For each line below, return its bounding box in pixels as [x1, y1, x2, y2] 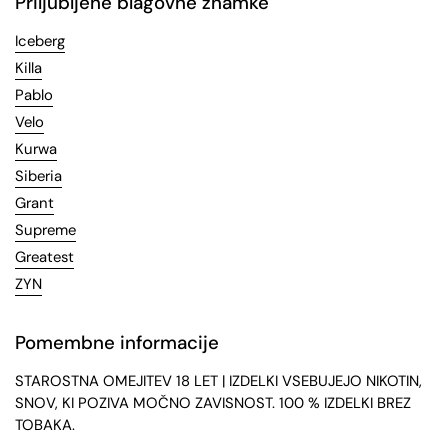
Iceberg [15, 31, 65, 52]
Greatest [15, 247, 74, 268]
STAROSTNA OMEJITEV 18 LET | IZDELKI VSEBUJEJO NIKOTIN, [15, 371, 422, 392]
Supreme [15, 220, 76, 241]
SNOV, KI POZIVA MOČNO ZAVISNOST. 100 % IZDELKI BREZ [15, 393, 411, 414]
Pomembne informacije [15, 330, 219, 356]
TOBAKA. [15, 415, 75, 436]
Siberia [15, 166, 62, 187]
